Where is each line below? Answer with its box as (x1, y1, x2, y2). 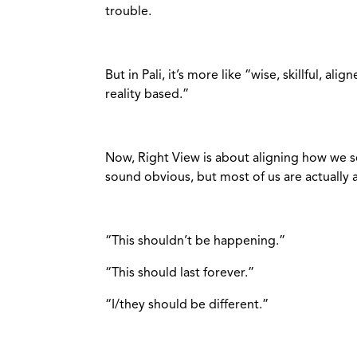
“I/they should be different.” (105, 299, 269, 312)
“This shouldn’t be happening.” (105, 235, 285, 249)
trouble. (105, 6, 151, 19)
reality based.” (105, 88, 189, 102)
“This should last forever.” (105, 267, 254, 280)
